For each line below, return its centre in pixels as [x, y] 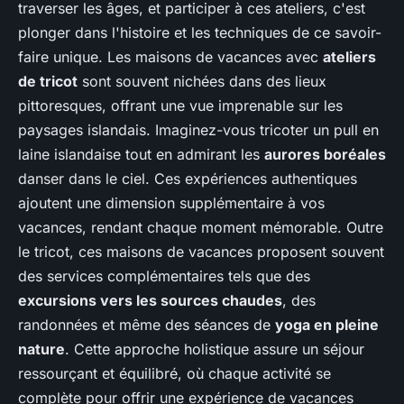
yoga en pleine [327, 324]
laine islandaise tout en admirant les [141, 154]
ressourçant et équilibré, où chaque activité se [174, 373]
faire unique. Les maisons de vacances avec [170, 56]
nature [41, 349]
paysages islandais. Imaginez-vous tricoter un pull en [198, 129]
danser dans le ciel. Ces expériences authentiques [188, 178]
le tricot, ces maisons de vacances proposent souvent [201, 251]
